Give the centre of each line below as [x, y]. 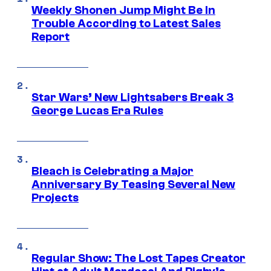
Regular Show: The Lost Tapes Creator [139, 259]
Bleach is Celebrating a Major [113, 171]
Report [51, 37]
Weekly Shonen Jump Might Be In [123, 11]
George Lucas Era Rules [97, 111]
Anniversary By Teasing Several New [133, 185]
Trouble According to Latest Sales [126, 24]
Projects [55, 198]
